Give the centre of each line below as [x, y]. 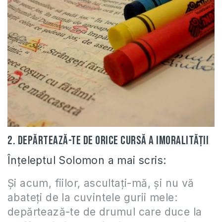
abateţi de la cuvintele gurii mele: [92, 197]
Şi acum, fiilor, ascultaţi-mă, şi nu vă [101, 183]
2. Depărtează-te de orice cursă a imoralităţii [108, 140]
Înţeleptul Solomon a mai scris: [87, 160]
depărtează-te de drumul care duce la [105, 212]
